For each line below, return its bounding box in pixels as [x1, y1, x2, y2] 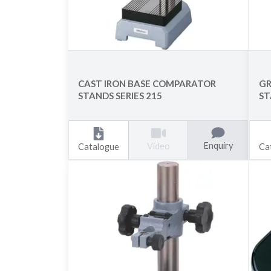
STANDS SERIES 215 [78, 90, 163, 102]
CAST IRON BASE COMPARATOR [78, 78, 217, 90]
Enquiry [203, 140, 233, 151]
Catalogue [78, 142, 120, 152]
